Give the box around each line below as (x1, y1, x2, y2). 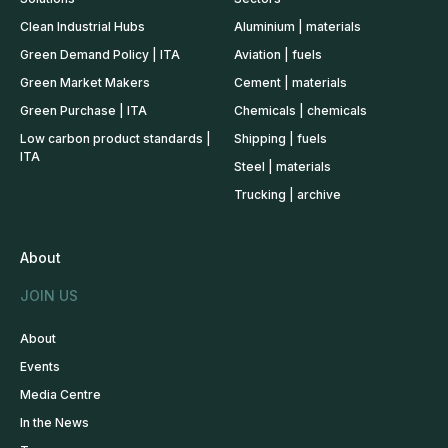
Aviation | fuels (234, 46, 322, 62)
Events (20, 358, 60, 374)
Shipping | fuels (234, 130, 327, 146)
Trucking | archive (234, 186, 341, 202)
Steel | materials (234, 158, 331, 174)
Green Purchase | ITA (20, 102, 147, 118)
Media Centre (20, 386, 101, 402)
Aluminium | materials (234, 18, 361, 34)
